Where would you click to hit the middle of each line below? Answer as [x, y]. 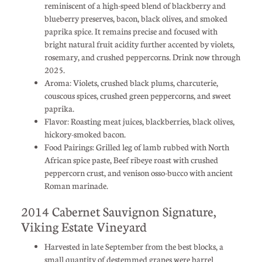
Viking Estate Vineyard [84, 226]
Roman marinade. [76, 185]
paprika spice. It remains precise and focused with [131, 31]
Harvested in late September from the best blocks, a [134, 246]
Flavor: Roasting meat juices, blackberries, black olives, [139, 121]
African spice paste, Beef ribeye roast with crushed [131, 159]
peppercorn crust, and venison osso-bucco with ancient [138, 172]
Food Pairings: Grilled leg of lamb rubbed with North [137, 146]
